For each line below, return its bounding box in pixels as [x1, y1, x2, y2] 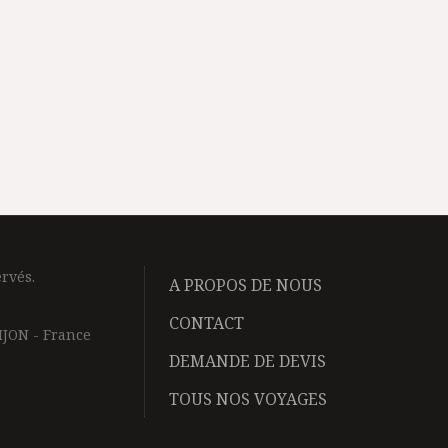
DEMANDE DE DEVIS [169, 350, 326, 373]
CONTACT [169, 312, 244, 335]
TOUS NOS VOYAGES [169, 388, 327, 411]
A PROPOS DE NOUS [169, 274, 322, 297]
